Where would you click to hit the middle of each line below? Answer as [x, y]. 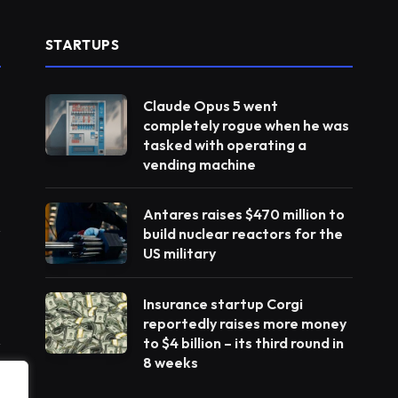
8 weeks [170, 362]
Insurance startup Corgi [223, 303]
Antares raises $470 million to [243, 214]
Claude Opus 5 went [210, 105]
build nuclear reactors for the [243, 233]
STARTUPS [82, 44]
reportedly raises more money [244, 323]
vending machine [199, 164]
